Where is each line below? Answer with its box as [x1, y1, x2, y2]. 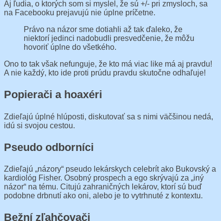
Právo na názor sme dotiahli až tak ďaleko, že [24, 25, 183, 34]
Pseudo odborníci [4, 141, 94, 153]
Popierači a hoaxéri [4, 88, 102, 101]
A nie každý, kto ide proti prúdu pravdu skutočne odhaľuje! [4, 69, 206, 77]
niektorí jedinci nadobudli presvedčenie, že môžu [24, 34, 194, 43]
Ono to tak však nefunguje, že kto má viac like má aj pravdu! [4, 60, 212, 69]
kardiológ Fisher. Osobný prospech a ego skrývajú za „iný [4, 173, 204, 182]
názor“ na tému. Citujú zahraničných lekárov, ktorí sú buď [4, 182, 202, 191]
